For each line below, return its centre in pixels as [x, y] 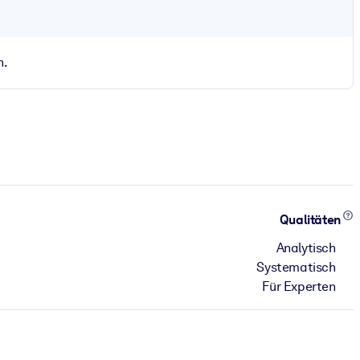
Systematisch [296, 267]
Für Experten [299, 286]
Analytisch [306, 247]
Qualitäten [311, 220]
